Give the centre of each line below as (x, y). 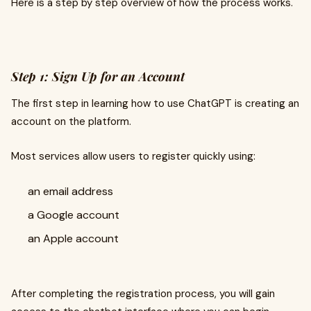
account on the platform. (71, 121)
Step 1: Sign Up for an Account (98, 76)
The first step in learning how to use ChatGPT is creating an (155, 103)
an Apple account (73, 238)
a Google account (74, 215)
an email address (70, 191)
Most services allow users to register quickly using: (133, 156)
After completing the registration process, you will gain (143, 294)
